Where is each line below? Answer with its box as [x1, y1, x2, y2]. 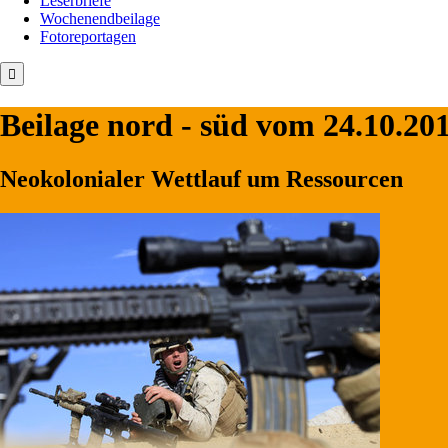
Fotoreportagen [40, 27, 136, 45]
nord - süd [107, 107, 248, 144]
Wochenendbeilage [40, 9, 160, 27]
